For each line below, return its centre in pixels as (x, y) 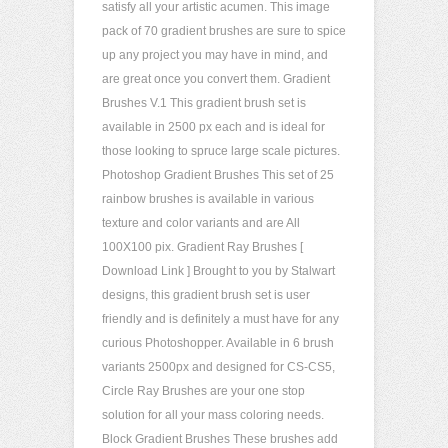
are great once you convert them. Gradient (216, 79)
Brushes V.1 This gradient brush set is (204, 103)
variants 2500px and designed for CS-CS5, (218, 367)
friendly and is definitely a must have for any (220, 319)
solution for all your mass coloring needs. (213, 415)
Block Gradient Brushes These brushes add (220, 439)
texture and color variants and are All (201, 223)
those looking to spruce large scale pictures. (221, 151)
